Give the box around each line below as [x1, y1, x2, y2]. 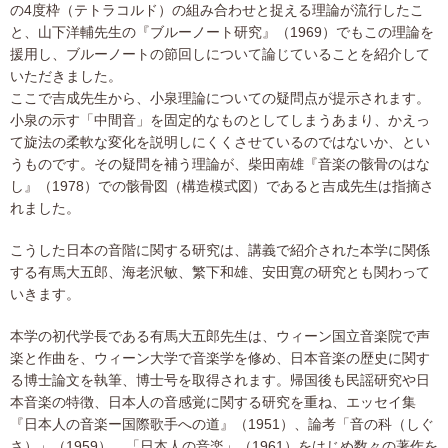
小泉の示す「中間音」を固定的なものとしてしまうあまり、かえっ [10, 112, 430, 129]
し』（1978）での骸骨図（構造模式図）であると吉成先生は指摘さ [10, 178, 434, 195]
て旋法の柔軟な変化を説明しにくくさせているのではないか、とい [10, 134, 430, 151]
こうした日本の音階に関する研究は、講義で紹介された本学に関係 [10, 242, 430, 259]
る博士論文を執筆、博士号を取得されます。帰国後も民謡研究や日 [10, 372, 430, 389]
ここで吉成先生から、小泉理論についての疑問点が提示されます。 [10, 90, 430, 107]
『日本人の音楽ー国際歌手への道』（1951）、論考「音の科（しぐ [10, 416, 434, 433]
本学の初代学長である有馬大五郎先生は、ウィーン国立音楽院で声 [10, 328, 430, 345]
